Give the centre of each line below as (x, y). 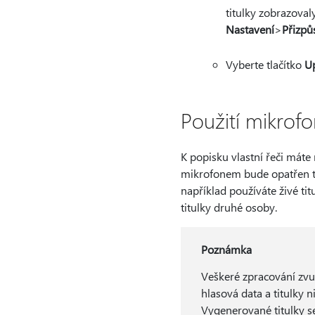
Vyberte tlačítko (265, 64)
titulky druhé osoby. (229, 207)
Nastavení (250, 29)
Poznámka (226, 249)
